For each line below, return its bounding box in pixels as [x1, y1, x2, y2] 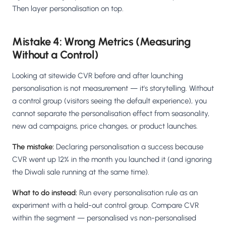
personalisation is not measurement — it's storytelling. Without [12, 84, 214, 93]
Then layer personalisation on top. [12, 4, 124, 14]
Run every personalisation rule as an [77, 188, 198, 198]
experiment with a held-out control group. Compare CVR [12, 201, 199, 210]
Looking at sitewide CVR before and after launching [12, 71, 183, 81]
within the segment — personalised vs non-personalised [12, 213, 196, 223]
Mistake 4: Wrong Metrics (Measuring [12, 35, 191, 49]
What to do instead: [12, 188, 77, 198]
